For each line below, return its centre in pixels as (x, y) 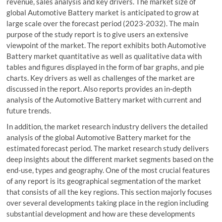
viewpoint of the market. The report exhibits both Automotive (107, 45)
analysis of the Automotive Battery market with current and (104, 100)
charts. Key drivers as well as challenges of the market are (101, 78)
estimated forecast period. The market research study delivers (108, 148)
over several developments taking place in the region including (108, 203)
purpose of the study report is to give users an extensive (98, 34)
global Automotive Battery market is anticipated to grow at (103, 12)
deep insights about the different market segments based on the (110, 159)
